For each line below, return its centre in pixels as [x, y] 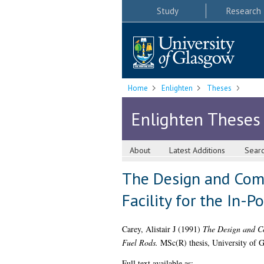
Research [243, 11]
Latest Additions [197, 151]
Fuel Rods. [140, 243]
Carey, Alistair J [148, 229]
